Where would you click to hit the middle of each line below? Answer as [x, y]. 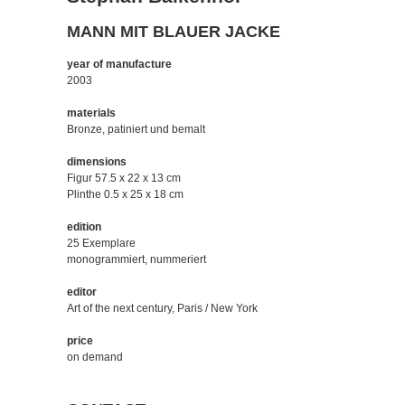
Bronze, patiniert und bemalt [136, 129]
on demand [95, 357]
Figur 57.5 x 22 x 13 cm [124, 178]
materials [91, 113]
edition [84, 226]
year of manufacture [119, 64]
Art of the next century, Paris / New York [162, 308]
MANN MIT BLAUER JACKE [174, 31]
